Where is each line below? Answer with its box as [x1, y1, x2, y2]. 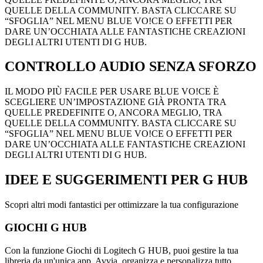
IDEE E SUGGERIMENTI [5, 172, 167, 188]
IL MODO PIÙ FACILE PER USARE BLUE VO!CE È [5, 86, 219, 97]
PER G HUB [167, 172, 248, 188]
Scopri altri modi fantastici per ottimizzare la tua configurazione [5, 200, 238, 210]
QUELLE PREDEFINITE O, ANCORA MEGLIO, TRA [5, 107, 222, 118]
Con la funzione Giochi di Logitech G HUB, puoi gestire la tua [5, 245, 238, 255]
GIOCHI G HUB [5, 221, 87, 234]
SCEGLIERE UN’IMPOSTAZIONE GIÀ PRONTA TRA [5, 97, 226, 107]
